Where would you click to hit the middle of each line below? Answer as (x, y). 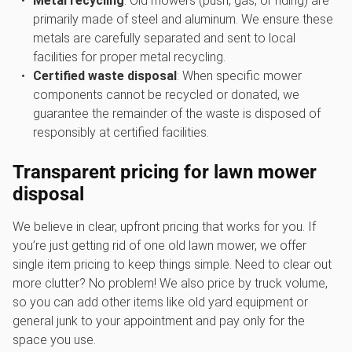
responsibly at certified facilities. (121, 132)
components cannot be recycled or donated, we (166, 95)
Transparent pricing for (113, 172)
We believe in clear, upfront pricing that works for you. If (164, 227)
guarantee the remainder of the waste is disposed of (176, 114)
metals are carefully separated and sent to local (164, 38)
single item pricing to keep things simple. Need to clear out (172, 264)
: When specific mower (239, 76)
